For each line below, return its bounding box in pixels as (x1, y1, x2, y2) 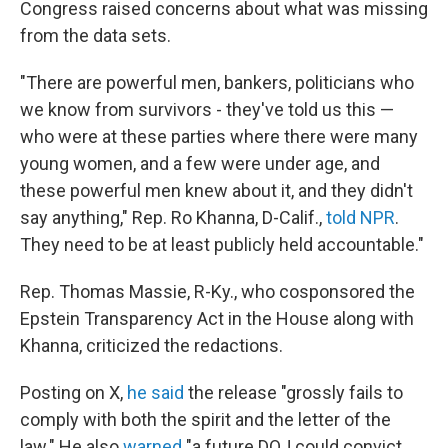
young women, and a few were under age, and (20, 153, 380, 174)
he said (127, 382, 184, 403)
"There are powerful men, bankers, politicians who (20, 72, 414, 93)
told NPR (326, 207, 395, 228)
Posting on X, (20, 382, 127, 403)
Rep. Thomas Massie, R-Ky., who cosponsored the (20, 281, 415, 302)
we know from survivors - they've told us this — (20, 99, 394, 120)
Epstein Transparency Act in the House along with (20, 308, 414, 329)
